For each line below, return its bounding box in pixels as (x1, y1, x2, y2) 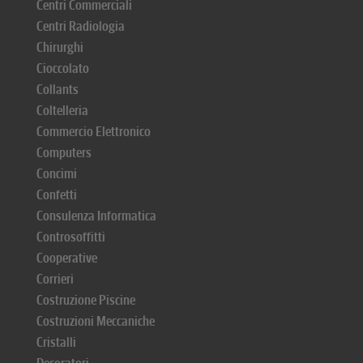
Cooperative (36, 250, 97, 266)
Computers (36, 145, 92, 160)
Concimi (36, 166, 77, 181)
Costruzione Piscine (36, 293, 135, 308)
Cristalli (36, 335, 76, 350)
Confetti (36, 187, 77, 203)
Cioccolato (36, 61, 89, 76)
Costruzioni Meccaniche (36, 314, 155, 329)
